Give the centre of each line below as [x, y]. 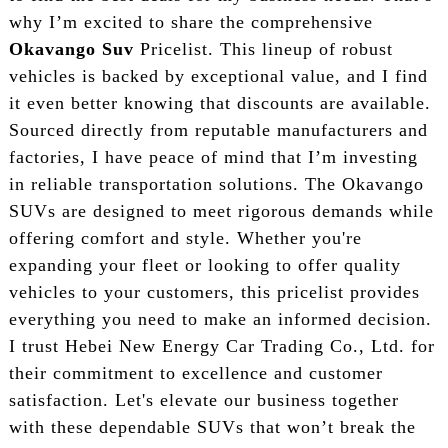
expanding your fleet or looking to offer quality [204, 264]
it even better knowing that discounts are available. [219, 102]
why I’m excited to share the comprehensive [190, 21]
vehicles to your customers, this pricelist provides [214, 291]
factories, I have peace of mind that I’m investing [213, 156]
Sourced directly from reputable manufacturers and [218, 129]
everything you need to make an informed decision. [220, 318]
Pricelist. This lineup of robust [263, 48]
